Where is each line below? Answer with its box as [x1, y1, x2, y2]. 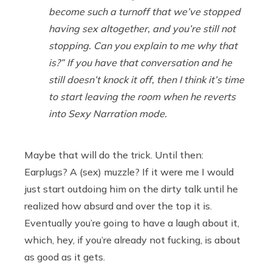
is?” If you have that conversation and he [49, 56, 232, 69]
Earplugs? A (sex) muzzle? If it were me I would [24, 166, 234, 178]
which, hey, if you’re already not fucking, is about [24, 234, 240, 246]
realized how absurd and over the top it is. [24, 200, 212, 212]
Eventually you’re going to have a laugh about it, [24, 217, 239, 229]
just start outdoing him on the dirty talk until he [24, 183, 238, 195]
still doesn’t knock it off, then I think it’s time [49, 73, 244, 86]
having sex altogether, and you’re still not [49, 22, 236, 35]
